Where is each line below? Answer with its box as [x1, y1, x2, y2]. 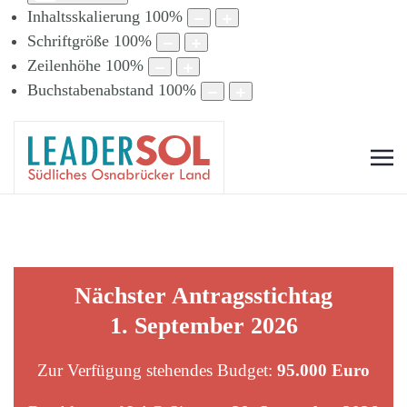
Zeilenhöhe [27, 56, 101, 75]
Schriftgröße [27, 32, 109, 51]
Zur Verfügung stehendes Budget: [37, 361, 277, 381]
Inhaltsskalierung [27, 7, 140, 26]
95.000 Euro [277, 361, 370, 381]
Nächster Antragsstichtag [74, 283, 333, 310]
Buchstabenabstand [27, 81, 154, 100]
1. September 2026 [109, 313, 298, 340]
